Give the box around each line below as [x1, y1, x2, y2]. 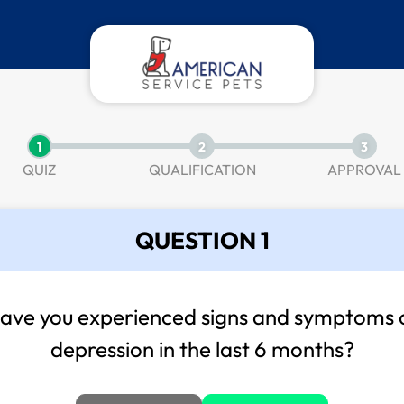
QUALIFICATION [148, 161, 256, 179]
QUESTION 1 [134, 225, 270, 255]
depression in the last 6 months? [50, 335, 354, 363]
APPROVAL [327, 161, 402, 179]
